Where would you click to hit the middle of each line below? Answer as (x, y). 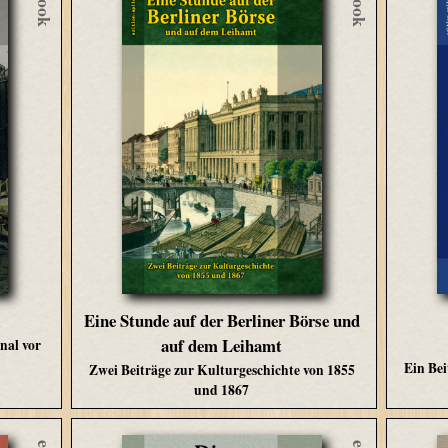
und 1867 (222, 389)
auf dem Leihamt (222, 345)
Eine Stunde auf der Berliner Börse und (221, 320)
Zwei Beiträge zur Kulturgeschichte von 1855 (221, 369)
